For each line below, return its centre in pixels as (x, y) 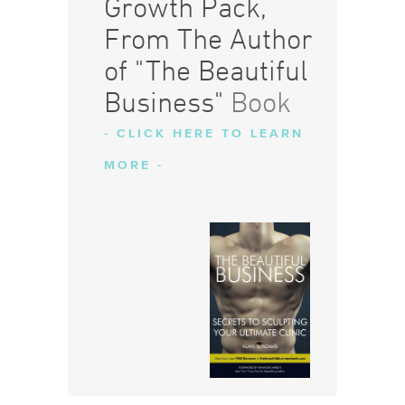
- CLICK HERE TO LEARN (203, 134)
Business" (163, 103)
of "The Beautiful (205, 71)
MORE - (133, 166)
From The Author (208, 39)
